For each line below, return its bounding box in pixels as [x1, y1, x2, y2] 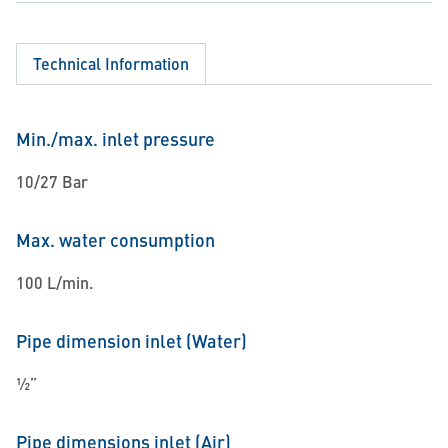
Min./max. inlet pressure [16, 126, 215, 151]
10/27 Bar [16, 170, 88, 193]
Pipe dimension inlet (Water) [16, 328, 247, 353]
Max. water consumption [16, 227, 215, 252]
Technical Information [33, 52, 189, 75]
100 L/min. [16, 271, 93, 294]
